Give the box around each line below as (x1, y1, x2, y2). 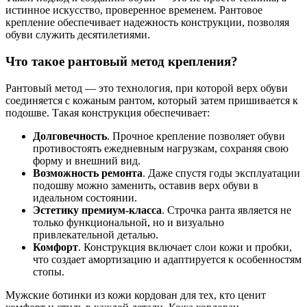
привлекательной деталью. (33, 228, 158, 241)
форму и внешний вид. (33, 154, 140, 167)
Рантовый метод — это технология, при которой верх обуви (5, 82, 288, 94)
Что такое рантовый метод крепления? (5, 53, 238, 69)
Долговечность (33, 130, 107, 142)
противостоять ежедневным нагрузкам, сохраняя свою (33, 142, 288, 154)
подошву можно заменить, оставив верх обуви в (33, 179, 258, 191)
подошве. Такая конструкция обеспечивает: (5, 106, 210, 119)
